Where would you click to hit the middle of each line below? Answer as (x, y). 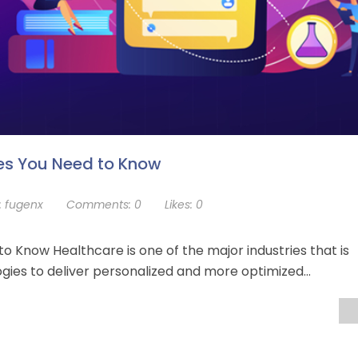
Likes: (179, 205)
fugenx (24, 205)
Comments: (99, 205)
